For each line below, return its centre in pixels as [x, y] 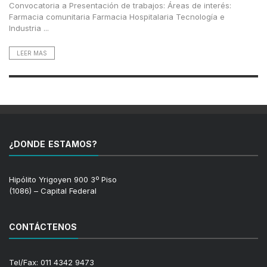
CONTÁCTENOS [43, 227]
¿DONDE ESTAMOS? [53, 144]
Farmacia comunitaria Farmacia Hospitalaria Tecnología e [117, 17]
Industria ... [29, 28]
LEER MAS [32, 53]
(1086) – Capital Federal [53, 191]
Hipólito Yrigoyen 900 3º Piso [63, 179]
